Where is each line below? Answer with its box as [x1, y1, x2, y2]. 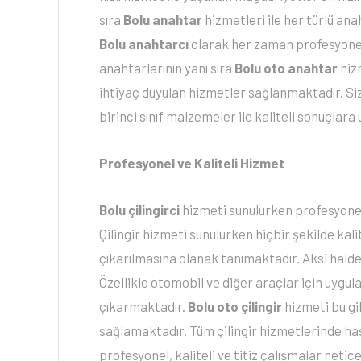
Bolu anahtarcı [99, 35, 189, 52]
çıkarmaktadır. [99, 298, 188, 314]
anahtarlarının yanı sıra [99, 60, 234, 76]
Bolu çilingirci [99, 201, 180, 218]
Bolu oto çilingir [188, 298, 282, 314]
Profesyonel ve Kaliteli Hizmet [99, 155, 284, 171]
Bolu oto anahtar [234, 60, 338, 76]
